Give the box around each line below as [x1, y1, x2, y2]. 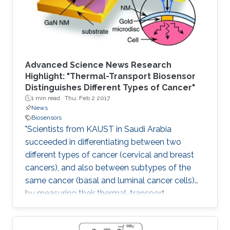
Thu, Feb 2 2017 [65, 94, 110, 102]
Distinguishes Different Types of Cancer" [25, 83, 195, 93]
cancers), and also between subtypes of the [25, 163, 191, 173]
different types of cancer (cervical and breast [25, 150, 194, 160]
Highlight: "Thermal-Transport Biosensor [25, 71, 196, 82]
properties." [25, 201, 66, 212]
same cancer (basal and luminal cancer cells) [25, 176, 195, 186]
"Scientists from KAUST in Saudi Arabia [25, 124, 171, 135]
